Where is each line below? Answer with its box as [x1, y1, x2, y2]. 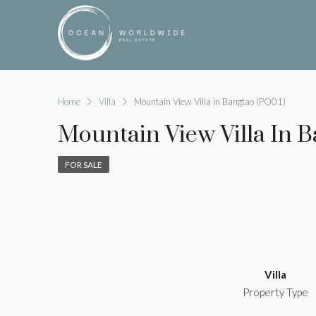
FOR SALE [65, 159, 102, 171]
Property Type [242, 286, 308, 299]
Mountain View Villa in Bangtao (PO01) [134, 95, 286, 107]
